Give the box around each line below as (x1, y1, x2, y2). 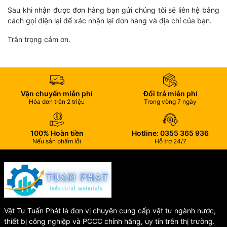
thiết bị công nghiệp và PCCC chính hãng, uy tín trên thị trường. (4, 216, 215, 225)
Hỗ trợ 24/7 (154, 137, 186, 145)
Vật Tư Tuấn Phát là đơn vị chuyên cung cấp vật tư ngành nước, (4, 206, 216, 215)
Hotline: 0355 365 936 (132, 128, 209, 137)
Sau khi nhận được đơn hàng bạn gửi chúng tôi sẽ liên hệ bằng (8, 5, 219, 14)
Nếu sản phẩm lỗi (32, 137, 81, 145)
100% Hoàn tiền (30, 128, 84, 137)
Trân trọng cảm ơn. (8, 34, 70, 44)
